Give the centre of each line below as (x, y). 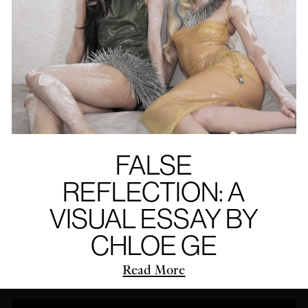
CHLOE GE (154, 245)
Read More (154, 269)
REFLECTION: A (154, 191)
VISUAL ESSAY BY (154, 218)
